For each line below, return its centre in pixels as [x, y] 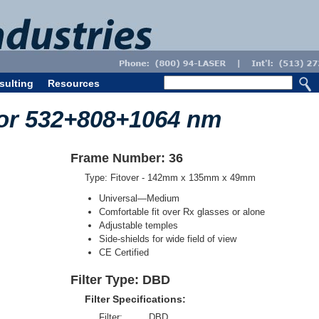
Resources [74, 83]
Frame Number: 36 [127, 158]
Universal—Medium [139, 198]
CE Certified [124, 252]
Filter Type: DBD [120, 280]
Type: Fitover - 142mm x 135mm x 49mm [170, 178]
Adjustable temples [138, 225]
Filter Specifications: [135, 299]
